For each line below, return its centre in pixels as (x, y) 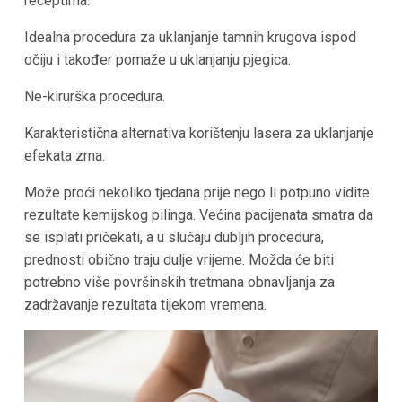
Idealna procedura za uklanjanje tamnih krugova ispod (190, 38)
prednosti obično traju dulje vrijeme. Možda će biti (179, 260)
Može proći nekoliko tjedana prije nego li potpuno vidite (197, 193)
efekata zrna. (64, 156)
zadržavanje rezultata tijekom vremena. (145, 305)
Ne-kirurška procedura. (94, 97)
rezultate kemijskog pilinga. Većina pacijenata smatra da (198, 215)
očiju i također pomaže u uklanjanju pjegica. (157, 60)
